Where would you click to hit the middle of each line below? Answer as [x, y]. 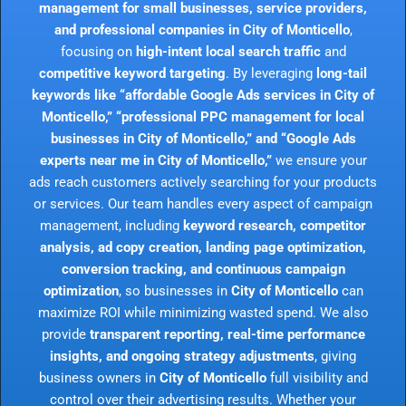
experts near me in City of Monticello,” [155, 160]
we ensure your [319, 160]
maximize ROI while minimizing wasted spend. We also [203, 312]
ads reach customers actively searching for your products [203, 182]
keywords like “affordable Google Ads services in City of [203, 95]
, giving [335, 356]
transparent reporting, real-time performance [227, 334]
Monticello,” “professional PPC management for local [203, 116]
